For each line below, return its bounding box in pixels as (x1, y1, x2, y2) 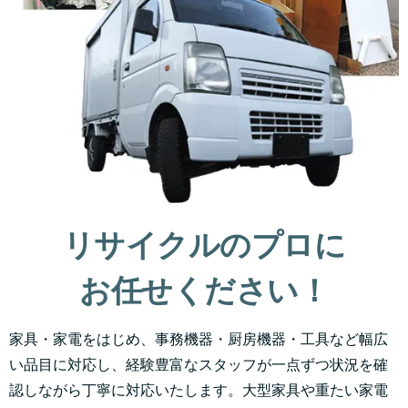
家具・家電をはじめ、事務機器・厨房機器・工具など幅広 (9, 330, 388, 347)
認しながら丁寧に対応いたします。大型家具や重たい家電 (9, 381, 388, 398)
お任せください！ (79, 270, 329, 308)
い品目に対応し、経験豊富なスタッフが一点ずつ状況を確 (9, 355, 388, 372)
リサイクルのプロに (62, 225, 346, 262)
